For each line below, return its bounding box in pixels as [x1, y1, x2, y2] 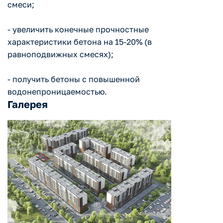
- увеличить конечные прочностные [7, 24, 149, 35]
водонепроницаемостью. [7, 87, 107, 97]
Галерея [7, 98, 48, 111]
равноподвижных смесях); [7, 49, 113, 60]
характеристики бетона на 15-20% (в [7, 37, 152, 47]
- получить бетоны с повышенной [7, 74, 140, 85]
